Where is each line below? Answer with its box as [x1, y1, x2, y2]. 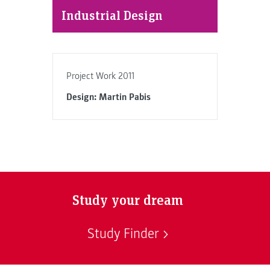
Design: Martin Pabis [66, 91, 151, 104]
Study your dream [72, 189, 183, 209]
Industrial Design [61, 5, 163, 24]
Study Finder [87, 225, 159, 243]
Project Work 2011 [66, 69, 135, 82]
